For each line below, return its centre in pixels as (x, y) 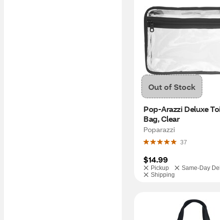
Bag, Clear (162, 119)
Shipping (163, 175)
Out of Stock (172, 86)
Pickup (160, 168)
